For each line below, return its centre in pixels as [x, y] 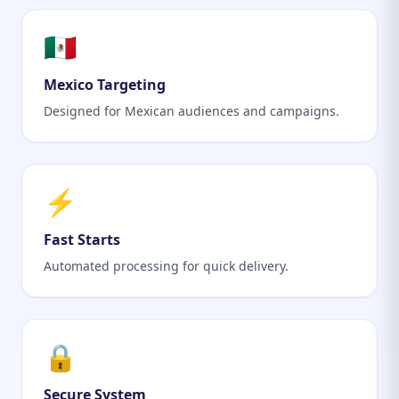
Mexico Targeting [105, 85]
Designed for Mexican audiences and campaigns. [191, 111]
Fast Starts [82, 240]
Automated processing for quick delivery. [166, 266]
